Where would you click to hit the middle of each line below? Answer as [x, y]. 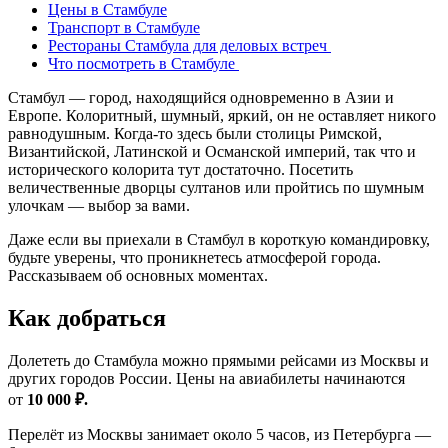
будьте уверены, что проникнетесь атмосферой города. [194, 257]
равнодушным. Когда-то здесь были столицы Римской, [195, 133]
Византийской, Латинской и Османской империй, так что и [212, 151]
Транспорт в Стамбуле [124, 27]
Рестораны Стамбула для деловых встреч [189, 45]
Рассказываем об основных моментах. [138, 275]
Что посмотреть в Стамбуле [143, 63]
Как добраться [87, 317]
